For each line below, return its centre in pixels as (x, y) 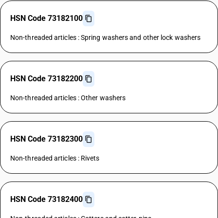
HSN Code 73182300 (46, 139)
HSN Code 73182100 (46, 18)
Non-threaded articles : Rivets (55, 158)
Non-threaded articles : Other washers (68, 98)
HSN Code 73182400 (46, 199)
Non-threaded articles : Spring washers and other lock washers (106, 37)
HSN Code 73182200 (46, 79)
